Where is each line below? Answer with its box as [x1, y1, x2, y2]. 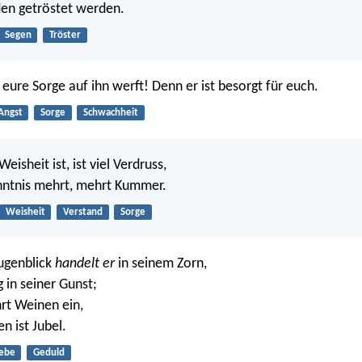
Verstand [62, 206, 103, 217]
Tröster [48, 29, 81, 40]
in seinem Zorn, [115, 256, 207, 272]
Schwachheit [82, 107, 138, 119]
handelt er [55, 256, 115, 272]
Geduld [32, 347, 65, 359]
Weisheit [5, 206, 45, 217]
